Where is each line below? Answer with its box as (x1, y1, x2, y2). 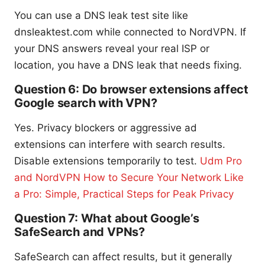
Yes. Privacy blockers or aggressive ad (14, 121, 197, 134)
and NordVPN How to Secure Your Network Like (14, 171, 244, 183)
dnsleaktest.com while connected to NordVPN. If (14, 25, 246, 38)
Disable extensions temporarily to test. (14, 154, 200, 167)
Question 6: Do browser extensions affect (14, 82, 249, 96)
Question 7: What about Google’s (14, 211, 199, 225)
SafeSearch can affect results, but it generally (14, 250, 232, 263)
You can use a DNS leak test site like (14, 9, 188, 21)
